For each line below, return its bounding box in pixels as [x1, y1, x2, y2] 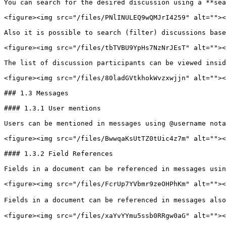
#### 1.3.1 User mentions [4, 104, 101, 112]
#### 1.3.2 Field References [4, 150, 113, 157]
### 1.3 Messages [4, 89, 69, 97]
